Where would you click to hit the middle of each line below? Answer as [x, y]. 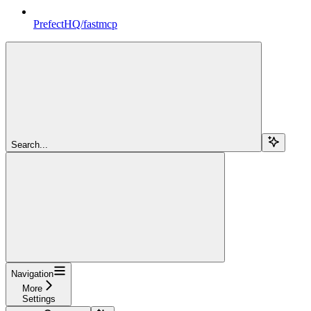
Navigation [32, 274]
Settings [39, 299]
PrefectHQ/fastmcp [75, 24]
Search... [30, 145]
